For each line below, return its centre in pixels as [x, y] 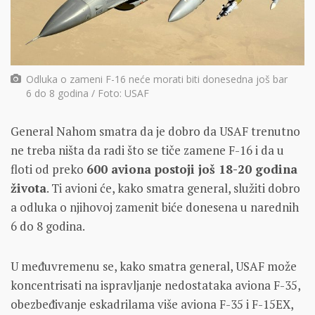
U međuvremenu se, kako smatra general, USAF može [154, 266]
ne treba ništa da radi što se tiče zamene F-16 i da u [147, 150]
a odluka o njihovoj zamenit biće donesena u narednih [155, 207]
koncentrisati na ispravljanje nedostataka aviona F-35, [155, 285]
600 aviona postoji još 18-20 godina [192, 169]
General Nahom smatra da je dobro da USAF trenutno [155, 131]
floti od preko [49, 169]
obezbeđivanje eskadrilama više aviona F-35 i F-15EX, [152, 304]
